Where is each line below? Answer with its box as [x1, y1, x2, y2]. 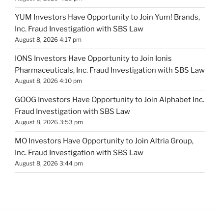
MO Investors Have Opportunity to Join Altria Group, [15, 137, 193, 146]
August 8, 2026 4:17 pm [15, 36, 82, 44]
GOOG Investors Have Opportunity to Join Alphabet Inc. [15, 95, 204, 105]
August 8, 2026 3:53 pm [15, 118, 83, 126]
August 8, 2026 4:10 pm [15, 77, 82, 85]
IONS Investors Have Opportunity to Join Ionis [15, 54, 172, 63]
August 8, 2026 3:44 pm [15, 160, 83, 167]
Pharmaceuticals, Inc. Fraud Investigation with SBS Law [15, 66, 205, 75]
